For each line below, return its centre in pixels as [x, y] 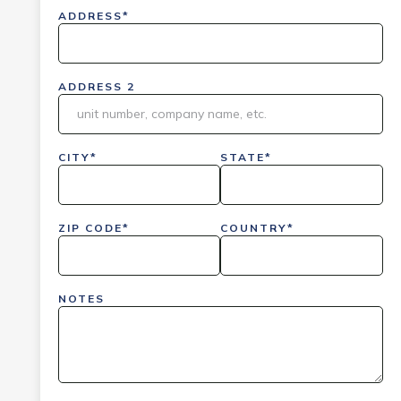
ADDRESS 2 [96, 86]
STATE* [247, 157]
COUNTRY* [258, 227]
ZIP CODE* [94, 227]
